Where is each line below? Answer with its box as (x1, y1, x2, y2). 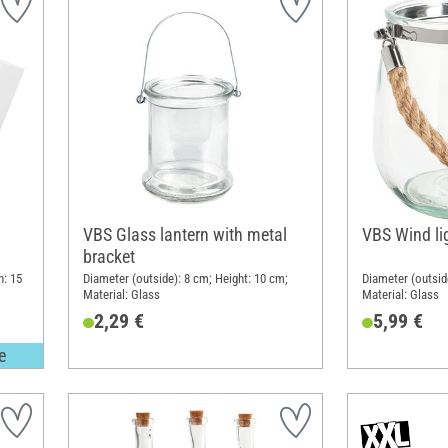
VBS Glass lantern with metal (82, 224, 287, 246)
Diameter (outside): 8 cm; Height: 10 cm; (82, 271, 288, 287)
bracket (82, 246, 135, 268)
